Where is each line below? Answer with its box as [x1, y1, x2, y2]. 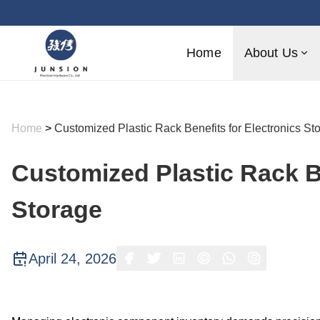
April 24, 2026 [29, 250, 116, 266]
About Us [244, 46, 299, 60]
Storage [11, 196, 102, 223]
